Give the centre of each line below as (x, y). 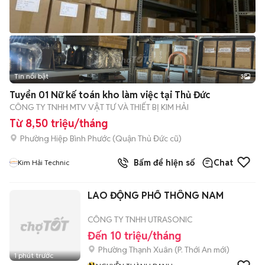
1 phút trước (34, 255)
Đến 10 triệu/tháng (134, 236)
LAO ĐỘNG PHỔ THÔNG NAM (156, 195)
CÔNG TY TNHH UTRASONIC (140, 219)
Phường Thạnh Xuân (135, 250)
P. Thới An (195, 250)
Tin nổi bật (31, 76)
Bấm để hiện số (162, 163)
